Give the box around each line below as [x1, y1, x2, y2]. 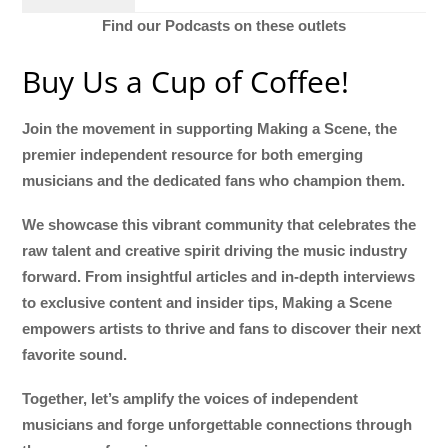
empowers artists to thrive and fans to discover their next [22, 320, 422, 338]
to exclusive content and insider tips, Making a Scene [22, 294, 393, 312]
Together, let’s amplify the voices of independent [22, 390, 359, 408]
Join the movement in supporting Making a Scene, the [22, 119, 398, 137]
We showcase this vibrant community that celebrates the [22, 216, 417, 234]
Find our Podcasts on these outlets [102, 16, 346, 34]
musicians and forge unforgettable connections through [22, 416, 413, 434]
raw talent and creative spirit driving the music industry [22, 242, 408, 260]
